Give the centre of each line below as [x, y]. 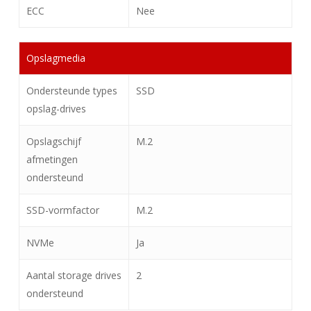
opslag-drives [56, 109]
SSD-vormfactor [62, 210]
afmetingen [52, 159]
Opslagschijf [53, 141]
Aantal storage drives [74, 275]
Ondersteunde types [72, 91]
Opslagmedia [56, 58]
